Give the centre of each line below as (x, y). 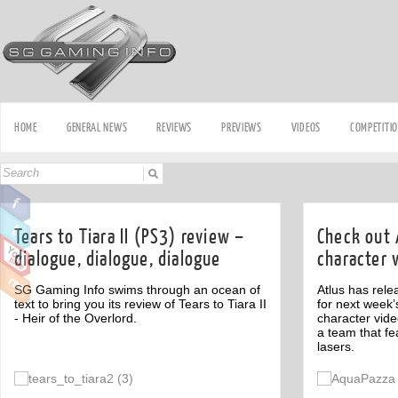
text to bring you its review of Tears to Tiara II (140, 304)
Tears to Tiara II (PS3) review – (130, 237)
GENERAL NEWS (97, 127)
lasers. (336, 346)
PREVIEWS (242, 127)
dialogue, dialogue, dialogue (118, 259)
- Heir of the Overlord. (76, 318)
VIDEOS (306, 127)
